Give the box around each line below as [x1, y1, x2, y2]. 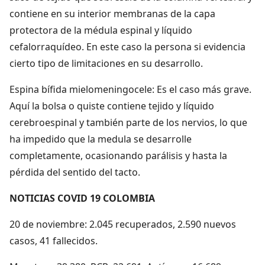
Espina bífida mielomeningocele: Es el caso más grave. [9, 82, 251, 96]
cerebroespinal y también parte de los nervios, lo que [9, 115, 247, 129]
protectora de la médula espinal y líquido [9, 23, 192, 37]
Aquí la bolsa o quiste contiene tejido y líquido [9, 99, 214, 112]
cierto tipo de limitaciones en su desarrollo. [9, 56, 203, 70]
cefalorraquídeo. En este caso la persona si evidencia [9, 40, 245, 53]
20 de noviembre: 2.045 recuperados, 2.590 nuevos [9, 217, 236, 231]
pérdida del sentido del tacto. [9, 165, 140, 179]
